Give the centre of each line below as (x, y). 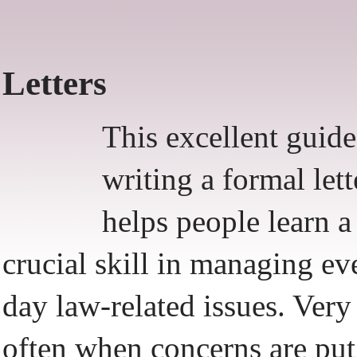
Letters (55, 83)
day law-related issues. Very (177, 306)
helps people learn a (227, 221)
